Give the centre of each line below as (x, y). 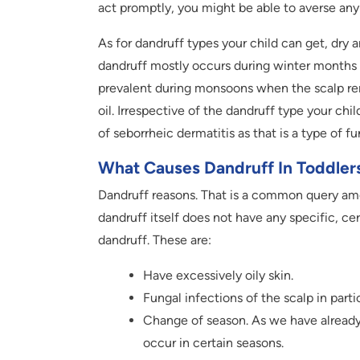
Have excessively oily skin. (218, 276)
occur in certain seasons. (213, 343)
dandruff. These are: (155, 240)
